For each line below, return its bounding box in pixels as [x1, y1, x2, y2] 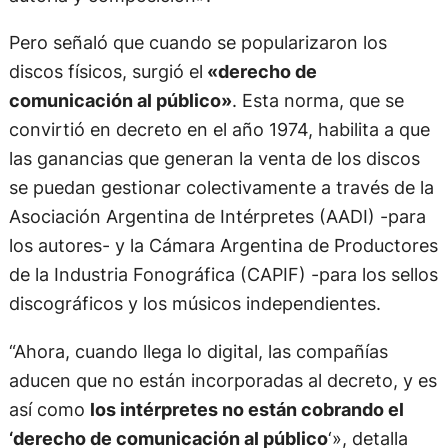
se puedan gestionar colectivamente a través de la [8, 176, 434, 199]
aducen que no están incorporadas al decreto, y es [8, 368, 437, 391]
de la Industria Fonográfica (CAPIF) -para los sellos [8, 263, 438, 286]
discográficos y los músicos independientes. [8, 292, 381, 315]
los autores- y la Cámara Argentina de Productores [8, 234, 438, 257]
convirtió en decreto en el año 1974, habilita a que [8, 118, 430, 141]
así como [8, 397, 90, 420]
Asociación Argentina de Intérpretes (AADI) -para [8, 205, 426, 228]
